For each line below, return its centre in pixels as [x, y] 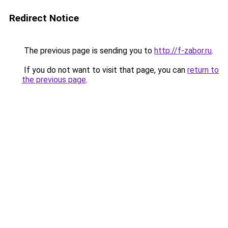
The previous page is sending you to [88, 51]
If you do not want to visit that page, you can [105, 70]
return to [203, 70]
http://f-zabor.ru [183, 51]
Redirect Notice [44, 18]
